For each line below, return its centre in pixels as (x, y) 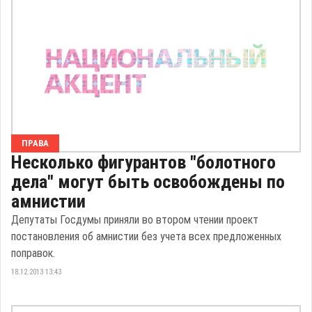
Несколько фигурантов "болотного (143, 162)
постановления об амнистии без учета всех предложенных (146, 236)
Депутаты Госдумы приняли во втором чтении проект (135, 220)
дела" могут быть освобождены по (148, 182)
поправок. (33, 253)
